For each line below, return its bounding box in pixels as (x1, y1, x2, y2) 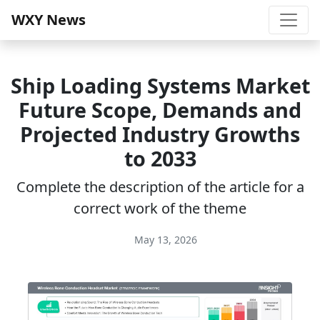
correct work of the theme (74, 199, 246, 218)
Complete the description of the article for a (16, 177, 304, 196)
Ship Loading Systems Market (10, 71, 310, 99)
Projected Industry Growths (20, 120, 300, 148)
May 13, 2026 (131, 233, 197, 246)
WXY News (11, 10, 86, 29)
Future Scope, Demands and (19, 96, 301, 124)
